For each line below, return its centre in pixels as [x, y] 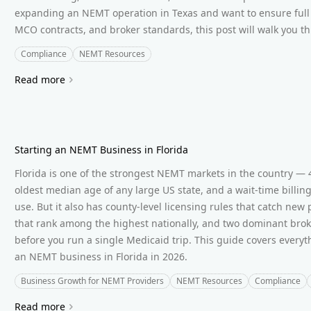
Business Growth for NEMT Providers [93, 280]
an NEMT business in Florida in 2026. [101, 256]
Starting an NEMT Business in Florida [102, 149]
